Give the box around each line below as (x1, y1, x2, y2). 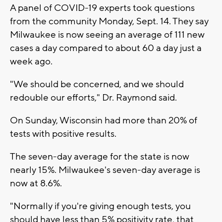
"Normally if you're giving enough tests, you (10, 200, 191, 212)
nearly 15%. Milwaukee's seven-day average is (10, 164, 200, 176)
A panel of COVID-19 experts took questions (10, 1, 195, 14)
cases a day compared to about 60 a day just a (10, 42, 202, 54)
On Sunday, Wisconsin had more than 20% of (10, 114, 197, 126)
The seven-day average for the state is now (10, 150, 189, 163)
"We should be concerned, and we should (10, 78, 184, 90)
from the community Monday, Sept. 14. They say (10, 15, 209, 27)
